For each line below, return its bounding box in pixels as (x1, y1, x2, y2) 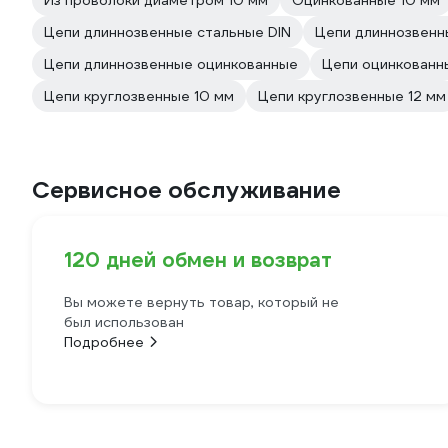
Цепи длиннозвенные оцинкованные (44, 55, 298, 73)
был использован (64, 313, 184, 331)
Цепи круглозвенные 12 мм (258, 87, 446, 105)
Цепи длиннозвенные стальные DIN (44, 23, 291, 41)
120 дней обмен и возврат (64, 247, 332, 273)
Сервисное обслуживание (32, 175, 341, 205)
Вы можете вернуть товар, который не (64, 293, 339, 311)
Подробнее (64, 333, 144, 351)
